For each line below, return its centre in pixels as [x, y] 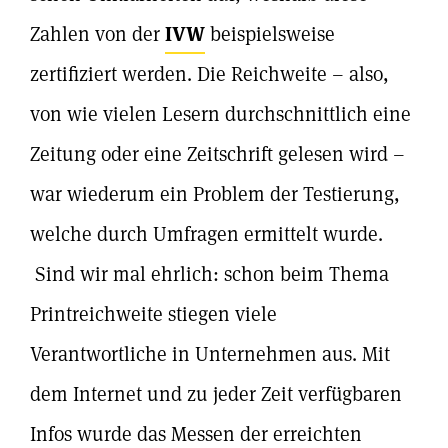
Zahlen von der [97, 34]
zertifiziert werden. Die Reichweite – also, [209, 74]
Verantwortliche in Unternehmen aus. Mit [210, 354]
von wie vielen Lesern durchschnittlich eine [220, 114]
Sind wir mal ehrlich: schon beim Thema [209, 274]
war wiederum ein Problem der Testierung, [215, 194]
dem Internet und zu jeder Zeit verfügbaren [216, 394]
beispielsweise [270, 34]
